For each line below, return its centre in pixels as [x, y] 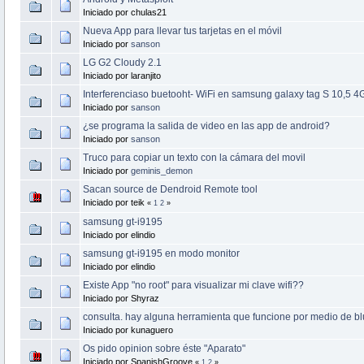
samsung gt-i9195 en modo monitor [161, 253]
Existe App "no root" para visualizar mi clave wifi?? [193, 285]
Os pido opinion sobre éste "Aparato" [164, 348]
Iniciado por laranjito [121, 75]
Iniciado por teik [115, 202]
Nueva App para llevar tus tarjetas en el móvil [182, 30]
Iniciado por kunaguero [128, 329]
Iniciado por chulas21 [124, 12]
